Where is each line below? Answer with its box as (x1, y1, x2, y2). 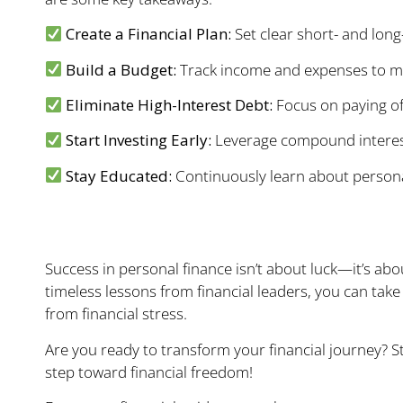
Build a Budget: (66, 58, 177, 80)
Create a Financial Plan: (66, 23, 232, 45)
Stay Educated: (66, 165, 173, 186)
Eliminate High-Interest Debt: (66, 94, 273, 115)
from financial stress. (45, 303, 187, 325)
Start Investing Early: (66, 130, 212, 151)
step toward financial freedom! (45, 361, 253, 382)
